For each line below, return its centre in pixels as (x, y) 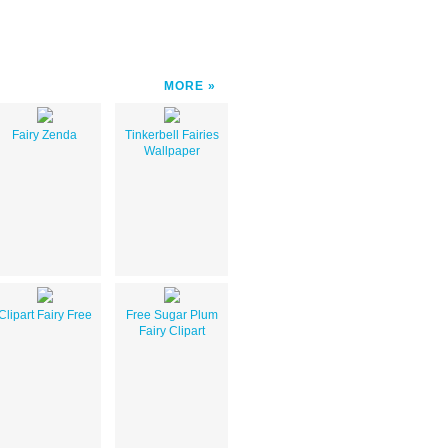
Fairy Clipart (171, 330)
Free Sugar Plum (171, 314)
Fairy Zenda (44, 134)
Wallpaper (171, 150)
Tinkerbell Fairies (171, 134)
